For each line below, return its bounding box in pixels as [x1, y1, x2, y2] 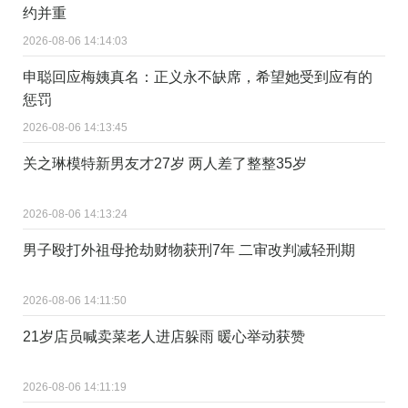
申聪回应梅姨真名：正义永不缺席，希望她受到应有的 [23, 68, 372, 85]
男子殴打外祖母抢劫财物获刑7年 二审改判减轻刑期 [23, 241, 355, 258]
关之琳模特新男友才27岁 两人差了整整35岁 [23, 155, 307, 171]
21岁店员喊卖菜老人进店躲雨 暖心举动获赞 [23, 328, 305, 344]
